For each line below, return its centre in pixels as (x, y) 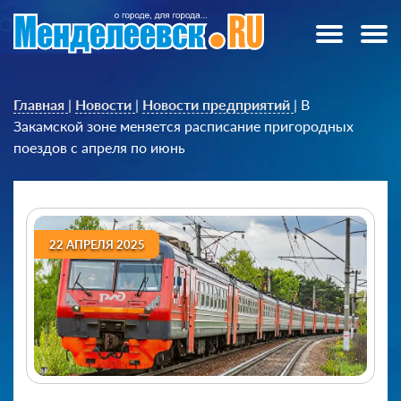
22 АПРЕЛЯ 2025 (97, 244)
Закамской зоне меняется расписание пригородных (183, 126)
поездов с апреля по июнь (99, 147)
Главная (39, 104)
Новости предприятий (216, 104)
